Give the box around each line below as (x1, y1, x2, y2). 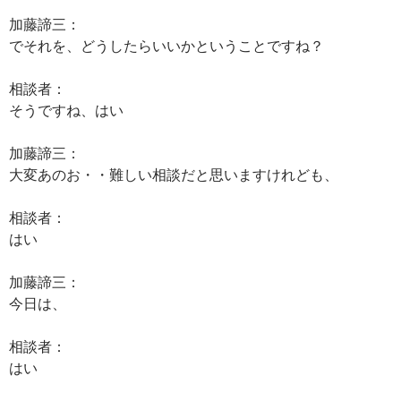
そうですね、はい (9, 101, 124, 118)
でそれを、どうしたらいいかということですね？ (9, 37, 324, 54)
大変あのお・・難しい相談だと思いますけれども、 (9, 166, 338, 183)
